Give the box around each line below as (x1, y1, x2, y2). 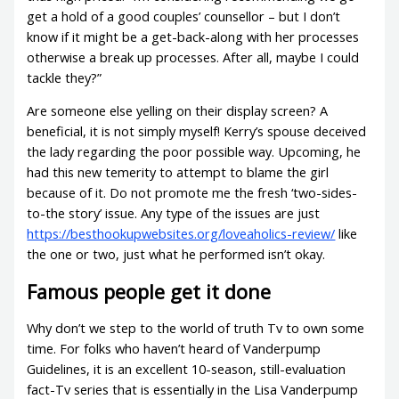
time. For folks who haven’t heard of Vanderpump (27, 338, 322, 357)
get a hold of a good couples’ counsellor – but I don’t (27, 6, 341, 25)
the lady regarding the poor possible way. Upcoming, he (27, 142, 362, 161)
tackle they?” (27, 68, 102, 86)
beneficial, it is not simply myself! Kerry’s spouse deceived (27, 122, 367, 141)
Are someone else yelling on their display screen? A (27, 102, 329, 120)
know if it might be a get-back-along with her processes (27, 27, 360, 45)
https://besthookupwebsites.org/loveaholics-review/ (27, 224, 336, 243)
